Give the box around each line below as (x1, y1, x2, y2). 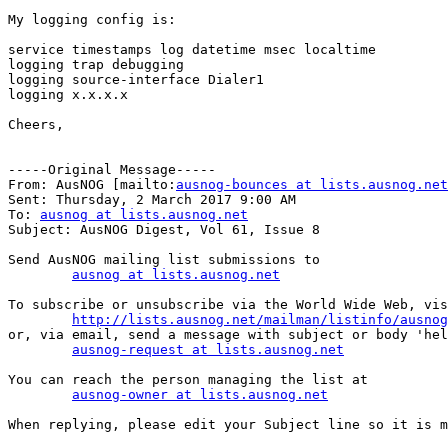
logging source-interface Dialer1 (8, 72, 264, 88)
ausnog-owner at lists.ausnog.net (72, 387, 328, 403)
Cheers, (8, 117, 64, 133)
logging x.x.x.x (8, 87, 128, 103)
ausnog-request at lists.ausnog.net (72, 342, 344, 358)
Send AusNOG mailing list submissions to (8, 252, 320, 268)
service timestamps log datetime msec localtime (8, 42, 376, 58)
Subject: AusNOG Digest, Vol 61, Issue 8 (8, 222, 320, 238)
